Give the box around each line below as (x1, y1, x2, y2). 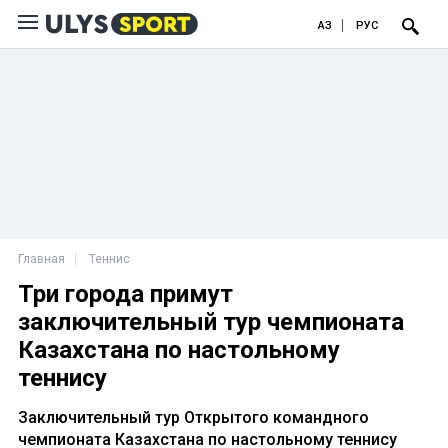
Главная (18, 252, 65, 266)
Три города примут (18, 280, 233, 308)
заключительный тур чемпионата (18, 308, 404, 336)
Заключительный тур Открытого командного (18, 408, 369, 427)
